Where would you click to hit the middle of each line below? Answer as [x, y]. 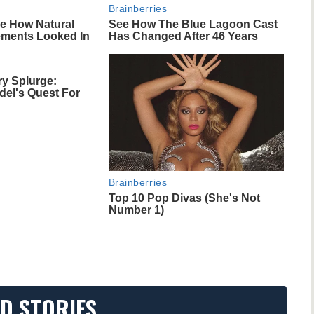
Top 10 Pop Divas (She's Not [184, 198]
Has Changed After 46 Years [183, 36]
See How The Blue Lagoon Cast [193, 25]
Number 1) [136, 210]
